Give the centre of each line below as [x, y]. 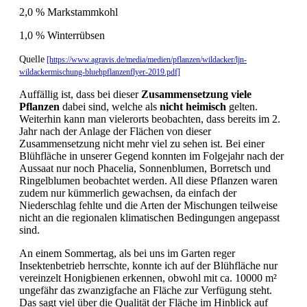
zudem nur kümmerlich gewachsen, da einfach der [128, 193]
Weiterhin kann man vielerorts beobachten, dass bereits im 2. [150, 119]
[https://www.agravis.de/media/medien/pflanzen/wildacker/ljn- [147, 59]
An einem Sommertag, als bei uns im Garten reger [127, 253]
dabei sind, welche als [110, 106]
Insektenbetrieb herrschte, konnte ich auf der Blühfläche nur [148, 265]
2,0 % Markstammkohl [69, 12]
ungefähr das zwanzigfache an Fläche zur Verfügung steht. [146, 290]
